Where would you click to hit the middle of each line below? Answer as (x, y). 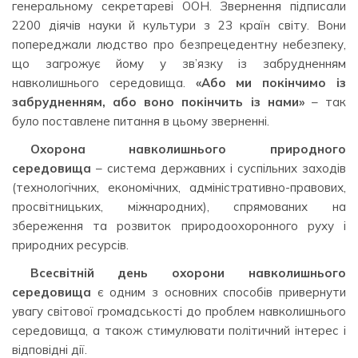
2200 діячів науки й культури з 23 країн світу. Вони (179, 25)
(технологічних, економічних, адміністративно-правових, (179, 187)
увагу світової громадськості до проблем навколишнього (179, 311)
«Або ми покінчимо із (271, 82)
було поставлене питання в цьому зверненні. (141, 121)
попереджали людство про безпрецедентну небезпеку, (179, 44)
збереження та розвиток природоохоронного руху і (179, 225)
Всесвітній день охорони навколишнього (188, 273)
